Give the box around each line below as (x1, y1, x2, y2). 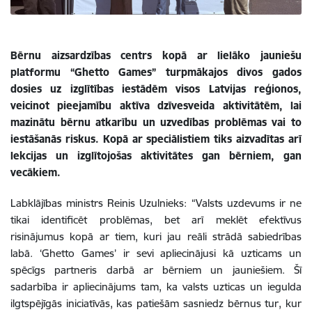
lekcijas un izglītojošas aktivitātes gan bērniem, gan (10, 148, 302, 162)
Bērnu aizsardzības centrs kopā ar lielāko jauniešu (10, 48, 302, 62)
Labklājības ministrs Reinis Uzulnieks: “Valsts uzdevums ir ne (10, 196, 302, 210)
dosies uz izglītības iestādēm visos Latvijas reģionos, (10, 81, 302, 95)
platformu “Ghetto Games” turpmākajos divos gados (10, 65, 302, 79)
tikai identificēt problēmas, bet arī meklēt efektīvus (10, 212, 302, 226)
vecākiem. (10, 165, 61, 179)
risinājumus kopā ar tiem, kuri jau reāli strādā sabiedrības (10, 229, 302, 243)
